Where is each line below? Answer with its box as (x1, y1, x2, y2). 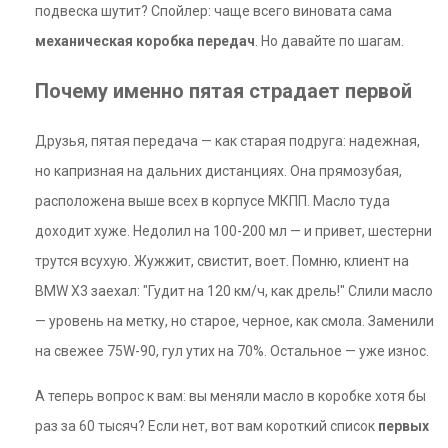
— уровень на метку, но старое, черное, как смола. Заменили (35, 313, 434, 329)
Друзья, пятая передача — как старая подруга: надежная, (35, 133, 420, 149)
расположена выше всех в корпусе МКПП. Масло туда (35, 193, 390, 209)
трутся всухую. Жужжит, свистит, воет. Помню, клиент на (35, 253, 409, 269)
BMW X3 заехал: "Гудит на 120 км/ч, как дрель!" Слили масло (35, 283, 433, 299)
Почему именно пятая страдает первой (35, 79, 412, 103)
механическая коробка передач (35, 33, 255, 49)
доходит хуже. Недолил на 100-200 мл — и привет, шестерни (35, 223, 432, 239)
